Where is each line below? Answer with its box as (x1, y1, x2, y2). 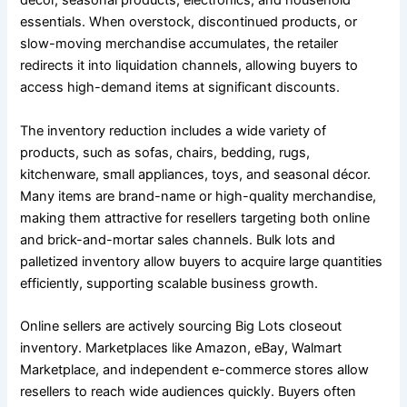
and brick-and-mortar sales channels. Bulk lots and (20, 231, 336, 248)
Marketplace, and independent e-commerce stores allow (20, 361, 370, 378)
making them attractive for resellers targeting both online (20, 209, 371, 226)
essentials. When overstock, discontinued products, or (20, 14, 358, 31)
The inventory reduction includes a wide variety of (20, 122, 327, 139)
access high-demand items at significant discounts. (20, 79, 341, 96)
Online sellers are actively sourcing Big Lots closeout (20, 317, 342, 334)
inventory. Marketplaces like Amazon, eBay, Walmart (20, 339, 342, 356)
